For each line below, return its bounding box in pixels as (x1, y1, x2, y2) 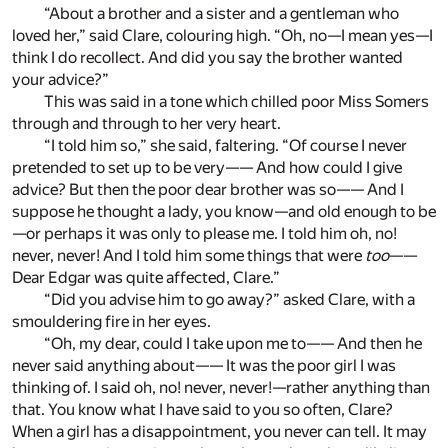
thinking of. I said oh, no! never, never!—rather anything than (12, 378, 430, 398)
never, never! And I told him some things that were (12, 246, 365, 266)
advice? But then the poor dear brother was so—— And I (12, 180, 404, 200)
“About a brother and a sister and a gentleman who (44, 4, 399, 24)
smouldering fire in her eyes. (12, 312, 211, 332)
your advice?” (12, 70, 109, 90)
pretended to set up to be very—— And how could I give (12, 158, 402, 178)
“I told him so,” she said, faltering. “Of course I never (44, 136, 407, 156)
